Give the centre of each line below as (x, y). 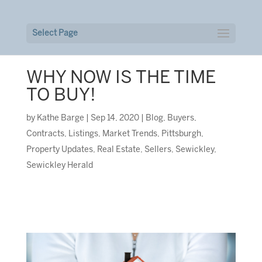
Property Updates (59, 150)
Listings (83, 134)
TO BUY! (61, 96)
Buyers (180, 118)
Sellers (158, 150)
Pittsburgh (181, 134)
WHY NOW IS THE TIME (121, 78)
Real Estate (118, 150)
